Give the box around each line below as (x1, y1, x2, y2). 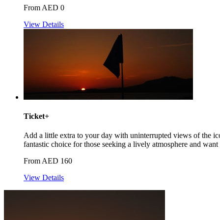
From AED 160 (24, 157, 72, 165)
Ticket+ (24, 112, 49, 121)
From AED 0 (24, 3, 64, 12)
